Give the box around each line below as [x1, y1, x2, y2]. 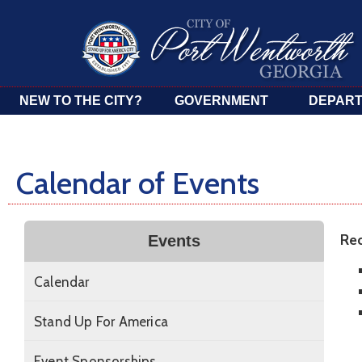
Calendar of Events [16, 164, 259, 202]
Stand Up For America [34, 314, 168, 330]
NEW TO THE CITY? [19, 94, 142, 107]
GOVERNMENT [175, 94, 268, 107]
